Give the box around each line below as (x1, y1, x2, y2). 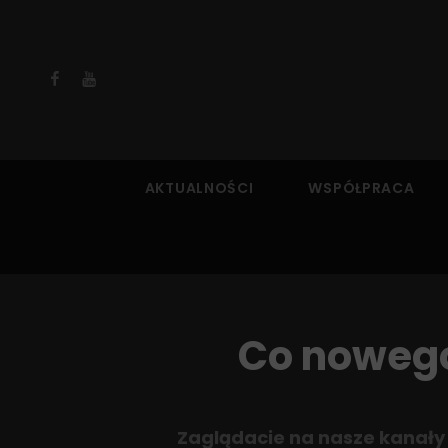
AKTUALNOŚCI (144, 178, 254, 198)
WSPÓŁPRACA (308, 178, 415, 198)
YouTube (80, 66, 148, 90)
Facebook (46, 66, 125, 90)
